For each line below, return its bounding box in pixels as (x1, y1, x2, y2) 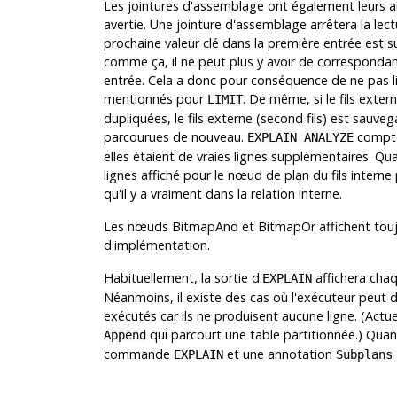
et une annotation (222, 346, 336, 363)
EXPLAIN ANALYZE (246, 130, 354, 145)
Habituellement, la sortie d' (103, 269, 262, 287)
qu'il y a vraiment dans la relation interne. (103, 185, 342, 203)
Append (103, 328, 146, 343)
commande (103, 346, 174, 363)
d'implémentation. (103, 237, 210, 254)
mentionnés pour (103, 90, 207, 108)
